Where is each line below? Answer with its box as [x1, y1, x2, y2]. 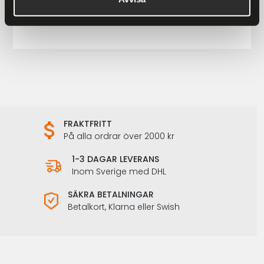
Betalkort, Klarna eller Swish [68, 201, 180, 213]
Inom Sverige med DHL [71, 166, 166, 177]
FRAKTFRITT [64, 118, 113, 130]
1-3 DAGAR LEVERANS [71, 153, 159, 165]
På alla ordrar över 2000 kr [64, 130, 175, 142]
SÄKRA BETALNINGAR [68, 189, 154, 200]
